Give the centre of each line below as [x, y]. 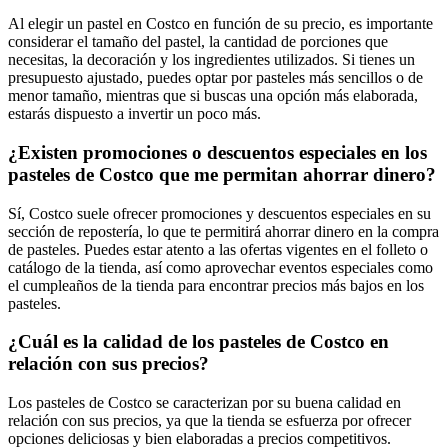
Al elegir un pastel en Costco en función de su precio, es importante [220, 24]
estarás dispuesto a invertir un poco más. [134, 114]
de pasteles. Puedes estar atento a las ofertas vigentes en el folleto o [218, 249]
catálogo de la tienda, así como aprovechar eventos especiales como [220, 267]
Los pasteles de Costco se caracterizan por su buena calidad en [204, 403]
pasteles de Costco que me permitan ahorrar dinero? [222, 174]
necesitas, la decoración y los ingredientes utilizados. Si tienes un [211, 60]
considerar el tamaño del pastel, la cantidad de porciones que [198, 42]
